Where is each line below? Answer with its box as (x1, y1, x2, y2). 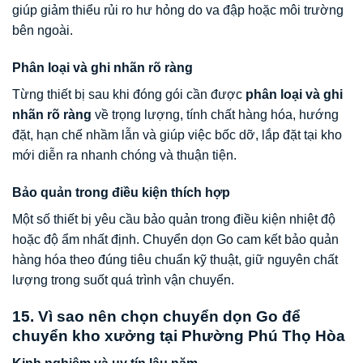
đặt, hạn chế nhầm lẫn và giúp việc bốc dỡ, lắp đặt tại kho (12, 128, 342, 143)
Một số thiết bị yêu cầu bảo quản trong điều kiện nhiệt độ (12, 211, 335, 226)
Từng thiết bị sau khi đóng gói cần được (12, 88, 246, 102)
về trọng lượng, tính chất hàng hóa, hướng (92, 108, 339, 122)
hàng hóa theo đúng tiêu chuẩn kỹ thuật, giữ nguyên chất (12, 252, 338, 267)
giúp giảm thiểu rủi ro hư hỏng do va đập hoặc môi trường (12, 3, 344, 18)
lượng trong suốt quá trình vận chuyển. (12, 272, 234, 287)
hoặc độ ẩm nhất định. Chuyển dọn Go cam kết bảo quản (12, 232, 339, 246)
